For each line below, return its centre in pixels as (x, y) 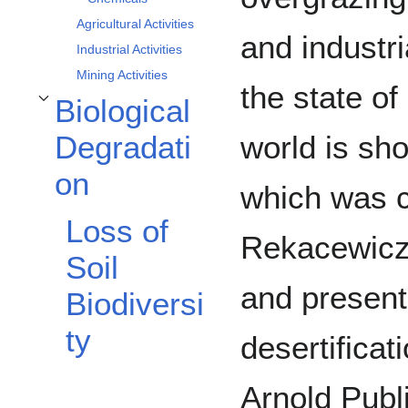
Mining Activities (122, 75)
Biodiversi (135, 304)
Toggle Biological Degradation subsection (135, 109)
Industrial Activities (129, 50)
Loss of (117, 231)
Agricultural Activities (135, 24)
